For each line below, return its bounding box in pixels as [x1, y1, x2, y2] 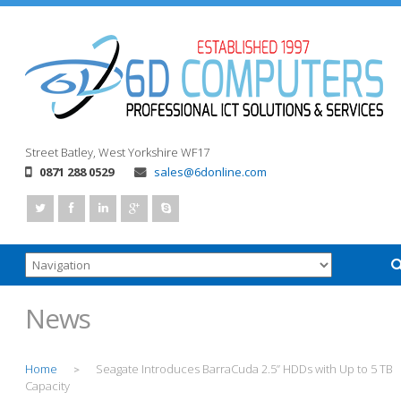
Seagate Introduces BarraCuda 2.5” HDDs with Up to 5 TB [96, 361, 393, 377]
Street [25, 144, 58, 160]
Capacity [25, 378, 70, 394]
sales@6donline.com [154, 164, 267, 180]
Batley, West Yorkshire [61, 144, 178, 160]
